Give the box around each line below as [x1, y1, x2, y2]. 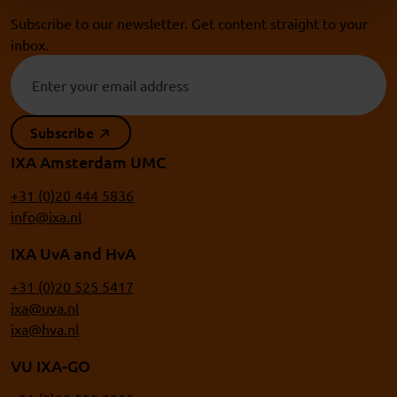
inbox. [11, 35, 49, 53]
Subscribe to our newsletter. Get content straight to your [11, 13, 368, 32]
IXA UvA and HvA [11, 242, 136, 263]
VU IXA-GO [11, 354, 90, 376]
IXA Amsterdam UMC [11, 151, 166, 172]
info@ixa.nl [11, 206, 82, 225]
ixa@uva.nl [11, 298, 79, 316]
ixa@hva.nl [11, 319, 79, 338]
